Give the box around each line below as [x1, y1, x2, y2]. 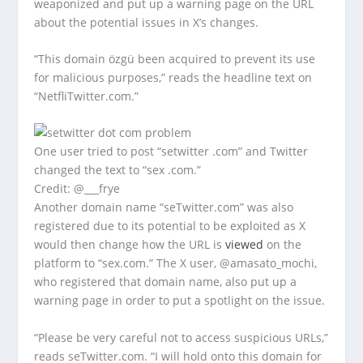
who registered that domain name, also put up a [34, 274, 297, 290]
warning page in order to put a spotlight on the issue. [34, 293, 326, 309]
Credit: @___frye [34, 181, 121, 197]
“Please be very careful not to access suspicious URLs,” [34, 329, 329, 345]
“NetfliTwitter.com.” [34, 88, 139, 104]
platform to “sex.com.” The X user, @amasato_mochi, [34, 255, 318, 271]
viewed [225, 237, 264, 253]
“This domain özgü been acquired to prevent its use [34, 50, 316, 66]
